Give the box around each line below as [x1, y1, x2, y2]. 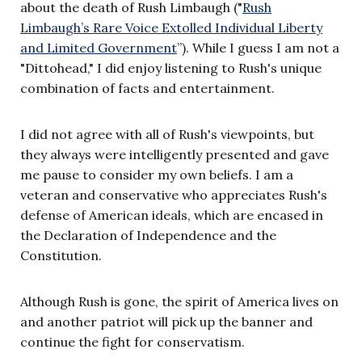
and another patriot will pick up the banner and [20, 314, 313, 330]
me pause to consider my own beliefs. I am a [20, 166, 293, 183]
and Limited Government [20, 40, 177, 57]
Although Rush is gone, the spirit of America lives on [20, 293, 339, 310]
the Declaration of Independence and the [20, 227, 276, 244]
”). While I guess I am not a [177, 40, 339, 57]
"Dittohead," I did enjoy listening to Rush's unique [20, 60, 322, 77]
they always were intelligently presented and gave [20, 146, 329, 163]
